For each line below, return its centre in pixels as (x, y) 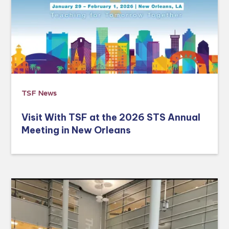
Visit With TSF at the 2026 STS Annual (111, 117)
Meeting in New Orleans (76, 130)
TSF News (39, 93)
